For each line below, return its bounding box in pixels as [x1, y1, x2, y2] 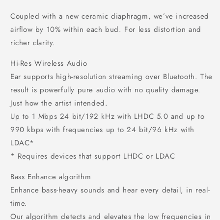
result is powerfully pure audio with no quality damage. [10, 84, 201, 95]
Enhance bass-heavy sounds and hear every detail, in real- [10, 185, 210, 195]
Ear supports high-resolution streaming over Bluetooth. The [10, 71, 213, 82]
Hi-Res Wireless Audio [10, 58, 87, 69]
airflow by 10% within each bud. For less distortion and [10, 24, 202, 35]
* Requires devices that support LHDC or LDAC [10, 151, 175, 162]
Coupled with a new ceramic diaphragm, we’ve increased [10, 11, 209, 22]
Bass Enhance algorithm [10, 171, 91, 182]
